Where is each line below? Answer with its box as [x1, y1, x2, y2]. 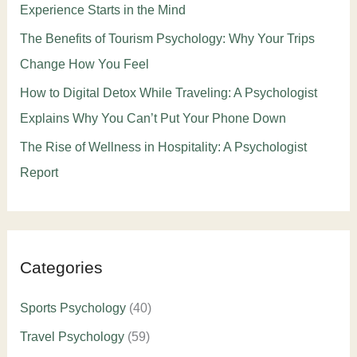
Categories [19, 257, 103, 277]
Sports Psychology [19, 301, 126, 316]
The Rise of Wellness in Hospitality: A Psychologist [19, 139, 307, 154]
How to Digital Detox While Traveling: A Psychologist [19, 85, 317, 100]
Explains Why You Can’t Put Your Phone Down [19, 111, 286, 125]
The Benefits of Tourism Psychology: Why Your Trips [19, 31, 315, 45]
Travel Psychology [19, 330, 124, 344]
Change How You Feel [19, 57, 149, 71]
